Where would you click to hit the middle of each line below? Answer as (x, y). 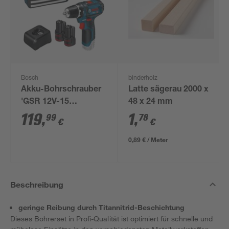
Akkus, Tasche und (57, 127)
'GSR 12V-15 (45, 102)
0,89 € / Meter (148, 140)
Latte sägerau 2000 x (169, 90)
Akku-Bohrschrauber (61, 90)
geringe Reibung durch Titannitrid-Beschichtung (101, 207)
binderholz (143, 78)
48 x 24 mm (151, 102)
